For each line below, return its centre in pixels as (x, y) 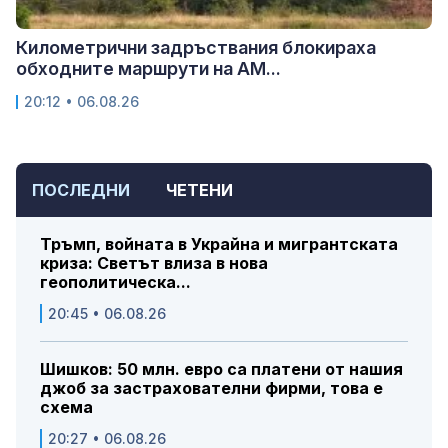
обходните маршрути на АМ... (148, 68)
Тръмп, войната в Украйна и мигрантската (219, 243)
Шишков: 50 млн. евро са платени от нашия (221, 368)
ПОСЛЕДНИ (81, 189)
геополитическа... (115, 281)
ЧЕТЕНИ (199, 189)
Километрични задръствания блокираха (196, 47)
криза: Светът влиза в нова (154, 262)
